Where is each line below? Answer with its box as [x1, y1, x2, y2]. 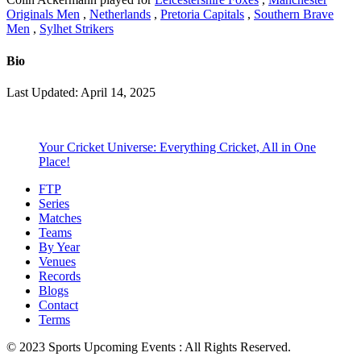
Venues [39, 254, 76, 268]
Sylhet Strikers [39, 22, 114, 36]
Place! [39, 154, 70, 168]
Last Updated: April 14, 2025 [6, 85, 156, 99]
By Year [39, 239, 80, 254]
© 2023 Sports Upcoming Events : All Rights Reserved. [6, 339, 291, 354]
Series [39, 196, 69, 210]
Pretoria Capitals [160, 7, 244, 22]
